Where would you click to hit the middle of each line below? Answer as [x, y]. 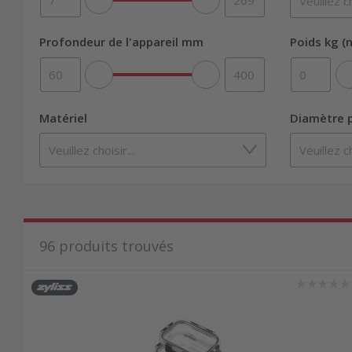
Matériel [63, 118]
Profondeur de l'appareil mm [121, 41]
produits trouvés [116, 246]
